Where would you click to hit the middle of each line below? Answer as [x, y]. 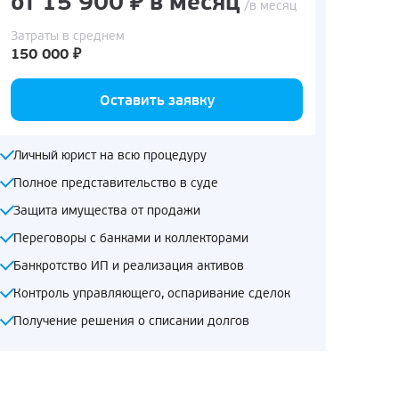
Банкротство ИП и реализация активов [129, 265]
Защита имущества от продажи [107, 210]
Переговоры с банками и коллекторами [131, 238]
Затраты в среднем [68, 36]
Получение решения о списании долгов [131, 321]
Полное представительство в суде [116, 183]
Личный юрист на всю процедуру [110, 155]
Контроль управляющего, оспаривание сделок [152, 293]
